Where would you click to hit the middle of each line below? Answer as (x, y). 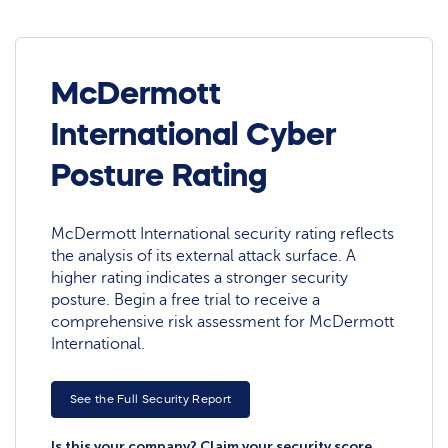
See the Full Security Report (150, 399)
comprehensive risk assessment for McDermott (223, 321)
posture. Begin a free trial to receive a (186, 299)
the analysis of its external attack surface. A (204, 255)
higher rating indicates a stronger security (200, 277)
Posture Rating (159, 175)
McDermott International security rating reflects (223, 233)
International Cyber (194, 134)
